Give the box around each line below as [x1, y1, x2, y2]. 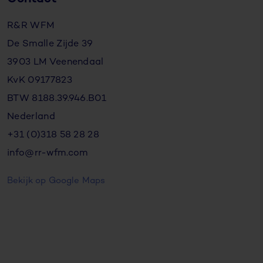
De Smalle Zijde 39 [7, 39, 93, 49]
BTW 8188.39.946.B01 [7, 93, 107, 104]
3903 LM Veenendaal [7, 57, 104, 68]
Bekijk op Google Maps [7, 176, 106, 186]
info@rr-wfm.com [7, 148, 88, 159]
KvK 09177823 [7, 75, 72, 86]
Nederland [7, 112, 55, 122]
